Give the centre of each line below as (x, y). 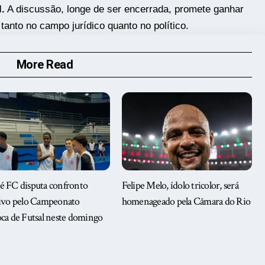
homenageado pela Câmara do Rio (186, 202)
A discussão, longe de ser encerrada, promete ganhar (124, 9)
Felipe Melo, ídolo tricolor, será (180, 186)
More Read (45, 65)
